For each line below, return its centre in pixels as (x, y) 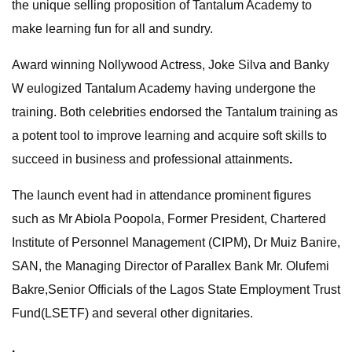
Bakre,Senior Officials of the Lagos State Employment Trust (176, 290)
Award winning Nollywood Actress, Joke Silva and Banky (170, 65)
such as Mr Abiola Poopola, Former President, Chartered (169, 219)
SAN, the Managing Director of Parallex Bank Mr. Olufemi (170, 266)
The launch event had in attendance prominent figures (161, 195)
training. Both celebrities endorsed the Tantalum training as (175, 112)
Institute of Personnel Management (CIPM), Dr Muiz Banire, (176, 242)
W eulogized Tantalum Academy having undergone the (164, 88)
